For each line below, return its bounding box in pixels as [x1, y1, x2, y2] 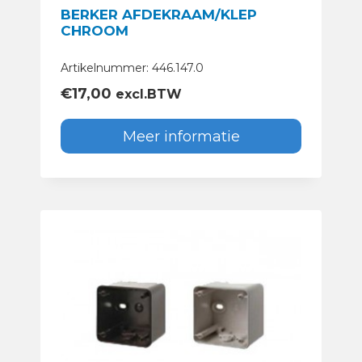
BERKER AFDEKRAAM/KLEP [61, 6, 257, 23]
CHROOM [61, 23, 128, 40]
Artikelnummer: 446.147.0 [61, 61, 204, 76]
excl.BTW [112, 86, 182, 103]
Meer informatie [122, 127, 240, 145]
